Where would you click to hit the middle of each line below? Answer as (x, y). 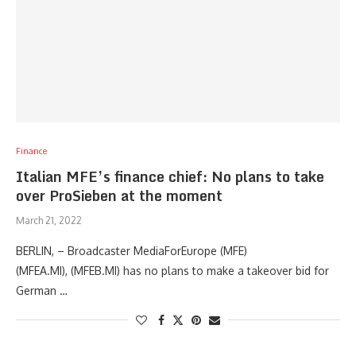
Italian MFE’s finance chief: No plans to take (170, 176)
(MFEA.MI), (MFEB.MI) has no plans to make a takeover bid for (172, 271)
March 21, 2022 (49, 221)
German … (42, 290)
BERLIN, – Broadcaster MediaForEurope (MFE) (132, 251)
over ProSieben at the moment (119, 195)
